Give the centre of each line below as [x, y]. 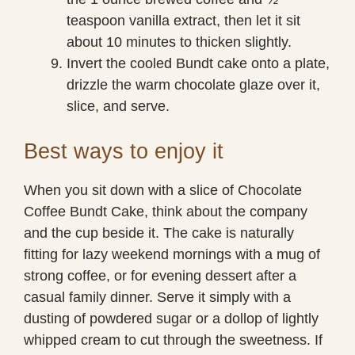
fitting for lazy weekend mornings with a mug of [172, 254]
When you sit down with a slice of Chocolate [163, 190]
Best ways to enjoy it [124, 151]
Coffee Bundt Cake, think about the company [166, 211]
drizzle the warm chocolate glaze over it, [193, 84]
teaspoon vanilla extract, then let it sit [183, 20]
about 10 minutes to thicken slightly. [179, 42]
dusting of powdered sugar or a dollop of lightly [171, 318]
